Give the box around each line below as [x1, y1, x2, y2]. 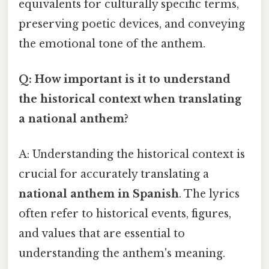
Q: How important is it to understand [19, 73, 231, 86]
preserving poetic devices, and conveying [19, 17, 245, 31]
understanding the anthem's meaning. [19, 247, 225, 261]
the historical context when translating [19, 92, 241, 106]
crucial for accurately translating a [19, 168, 209, 181]
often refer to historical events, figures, [19, 207, 231, 221]
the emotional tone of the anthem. [19, 37, 205, 50]
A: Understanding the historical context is [19, 148, 245, 162]
